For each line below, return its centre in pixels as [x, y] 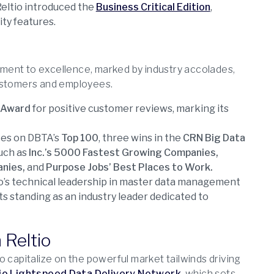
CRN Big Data [214, 138]
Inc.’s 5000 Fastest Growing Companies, [123, 153]
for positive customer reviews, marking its [129, 109]
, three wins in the [140, 138]
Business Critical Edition [153, 7]
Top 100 [80, 138]
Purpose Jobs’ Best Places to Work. [129, 167]
